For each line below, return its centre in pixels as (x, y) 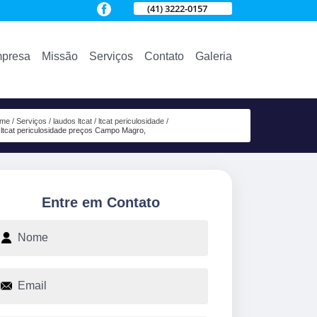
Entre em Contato (100, 202)
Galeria (214, 56)
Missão (60, 56)
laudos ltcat (72, 121)
